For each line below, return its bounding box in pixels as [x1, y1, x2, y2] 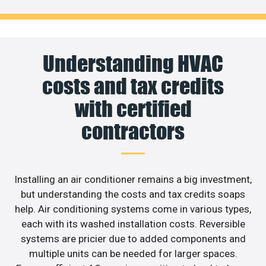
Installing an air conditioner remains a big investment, [14, 173, 252, 185]
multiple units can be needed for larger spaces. [28, 247, 237, 259]
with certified [74, 95, 192, 122]
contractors [81, 118, 185, 144]
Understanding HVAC [43, 50, 223, 77]
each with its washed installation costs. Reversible [21, 217, 245, 230]
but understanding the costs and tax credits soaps [21, 188, 245, 200]
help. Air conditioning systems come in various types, [15, 202, 251, 215]
